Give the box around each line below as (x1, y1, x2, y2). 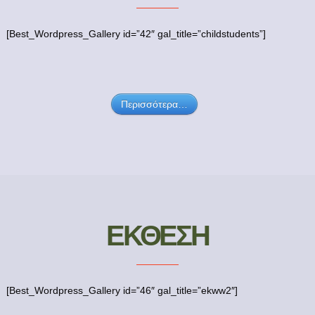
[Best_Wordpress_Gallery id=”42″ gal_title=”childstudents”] (6, 28, 266, 39)
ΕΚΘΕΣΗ (106, 218, 209, 252)
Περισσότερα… (121, 98, 188, 110)
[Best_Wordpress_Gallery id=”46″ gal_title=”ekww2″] (6, 285, 238, 296)
